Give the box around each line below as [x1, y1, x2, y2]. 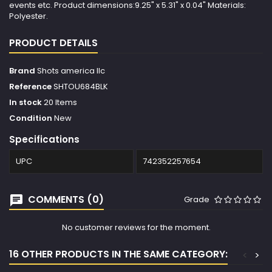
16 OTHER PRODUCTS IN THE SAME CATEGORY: [9, 247, 228, 262]
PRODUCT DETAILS [9, 36, 98, 50]
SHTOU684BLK [53, 81, 108, 93]
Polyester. [9, 10, 48, 22]
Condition [9, 112, 52, 124]
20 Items [44, 97, 77, 109]
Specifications [9, 133, 80, 146]
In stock [9, 97, 42, 109]
